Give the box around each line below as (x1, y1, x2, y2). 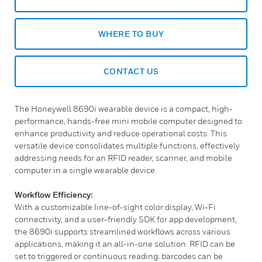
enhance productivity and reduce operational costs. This (15, 128, 227, 138)
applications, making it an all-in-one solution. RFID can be (15, 239, 235, 249)
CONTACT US (103, 66, 159, 76)
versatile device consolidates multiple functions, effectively (15, 140, 240, 150)
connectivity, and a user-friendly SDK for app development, (15, 214, 237, 224)
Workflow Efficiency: (15, 189, 92, 199)
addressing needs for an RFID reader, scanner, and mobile (15, 153, 232, 163)
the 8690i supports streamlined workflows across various (15, 226, 230, 236)
